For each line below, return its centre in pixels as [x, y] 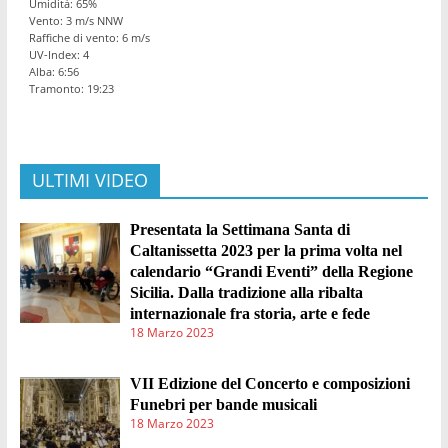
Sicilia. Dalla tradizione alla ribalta [247, 293]
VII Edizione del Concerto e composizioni [270, 384]
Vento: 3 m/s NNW [75, 21]
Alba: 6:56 [53, 72]
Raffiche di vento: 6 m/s [89, 38]
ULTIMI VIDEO [89, 180]
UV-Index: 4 [58, 55]
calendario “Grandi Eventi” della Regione [272, 272]
